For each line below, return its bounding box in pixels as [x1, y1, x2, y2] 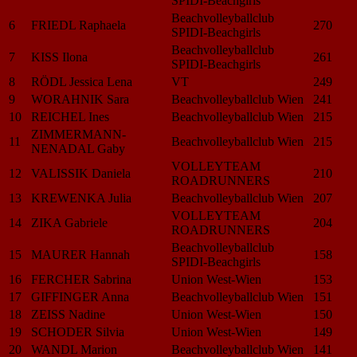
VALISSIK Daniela [31, 166, 131, 180]
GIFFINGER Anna [31, 289, 129, 304]
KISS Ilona [31, 49, 88, 64]
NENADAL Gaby [31, 141, 125, 155]
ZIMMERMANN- [31, 127, 126, 141]
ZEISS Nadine [31, 307, 105, 321]
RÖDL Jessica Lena [31, 74, 132, 88]
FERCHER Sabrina [31, 272, 131, 286]
